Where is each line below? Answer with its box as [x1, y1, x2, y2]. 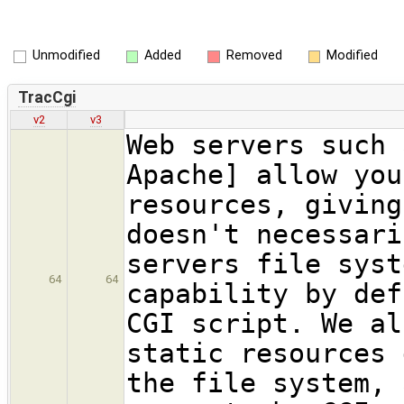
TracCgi [17, 87, 76, 106]
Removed [225, 48, 282, 63]
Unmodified [32, 48, 100, 63]
